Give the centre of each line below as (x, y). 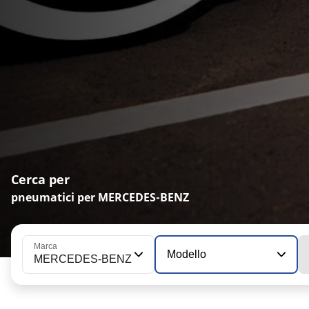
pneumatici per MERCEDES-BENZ (100, 197)
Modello (187, 254)
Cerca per (40, 179)
